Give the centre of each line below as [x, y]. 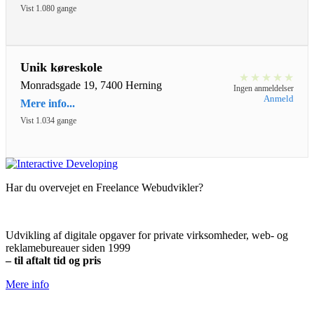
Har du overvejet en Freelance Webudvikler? [104, 188]
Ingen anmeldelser [264, 89]
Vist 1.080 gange [48, 9]
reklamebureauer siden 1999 [68, 248]
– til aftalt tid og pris [53, 261]
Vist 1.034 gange [48, 121]
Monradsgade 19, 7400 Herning [91, 86]
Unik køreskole [61, 68]
